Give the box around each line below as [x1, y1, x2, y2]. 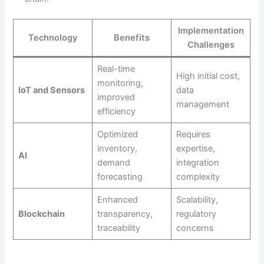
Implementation [177, 25, 244, 36]
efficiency [97, 105, 136, 117]
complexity [176, 171, 220, 182]
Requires [176, 128, 210, 140]
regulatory [176, 208, 216, 219]
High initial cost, [176, 70, 240, 81]
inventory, [97, 143, 137, 154]
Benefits [114, 32, 150, 43]
